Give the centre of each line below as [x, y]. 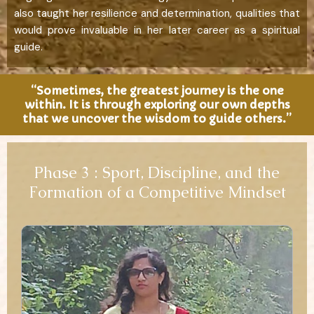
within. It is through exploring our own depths [157, 105]
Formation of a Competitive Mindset [157, 192]
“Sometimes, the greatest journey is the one [157, 91]
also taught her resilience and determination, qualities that [157, 13]
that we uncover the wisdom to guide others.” [157, 119]
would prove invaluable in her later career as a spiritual [157, 30]
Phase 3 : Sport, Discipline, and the [157, 172]
